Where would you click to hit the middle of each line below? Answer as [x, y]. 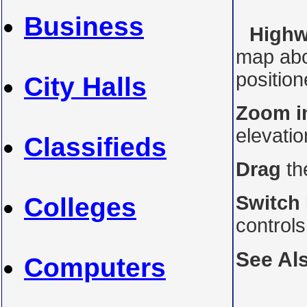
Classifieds [95, 147]
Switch [268, 203]
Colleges [80, 207]
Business [84, 26]
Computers [95, 268]
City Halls [85, 87]
